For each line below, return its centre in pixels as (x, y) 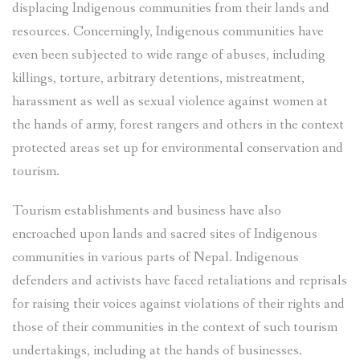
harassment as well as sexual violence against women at (170, 102)
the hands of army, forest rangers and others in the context (178, 125)
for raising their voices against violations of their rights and (178, 305)
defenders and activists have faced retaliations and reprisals (180, 281)
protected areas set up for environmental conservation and (178, 149)
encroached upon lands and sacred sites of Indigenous (165, 235)
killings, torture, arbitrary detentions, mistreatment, (158, 79)
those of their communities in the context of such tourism (175, 328)
